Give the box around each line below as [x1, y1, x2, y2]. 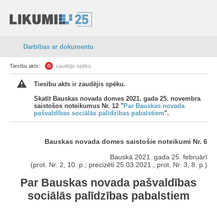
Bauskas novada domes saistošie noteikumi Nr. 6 [45, 138, 207, 145]
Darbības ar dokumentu [23, 43, 93, 50]
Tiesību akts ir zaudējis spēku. [34, 80, 125, 88]
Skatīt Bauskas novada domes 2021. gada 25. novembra [34, 95, 201, 102]
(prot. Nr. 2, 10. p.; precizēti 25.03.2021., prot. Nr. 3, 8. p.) [31, 161, 207, 169]
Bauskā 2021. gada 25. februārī [110, 153, 207, 161]
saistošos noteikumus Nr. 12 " [34, 102, 124, 109]
